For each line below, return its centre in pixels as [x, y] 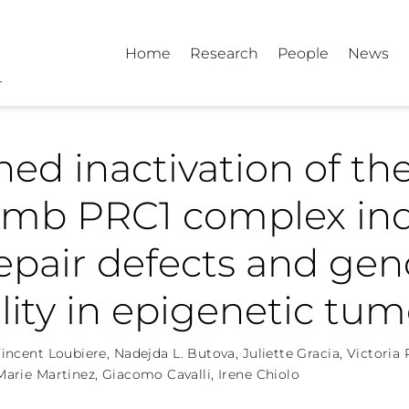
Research [225, 52]
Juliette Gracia [291, 353]
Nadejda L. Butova [174, 353]
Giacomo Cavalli [157, 374]
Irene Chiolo [259, 374]
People [304, 52]
